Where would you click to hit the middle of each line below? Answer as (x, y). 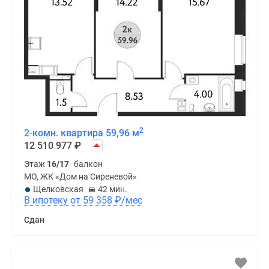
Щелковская (58, 189)
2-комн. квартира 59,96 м (82, 133)
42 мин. (113, 189)
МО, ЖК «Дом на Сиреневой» (80, 177)
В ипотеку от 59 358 (99, 200)
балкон (88, 164)
